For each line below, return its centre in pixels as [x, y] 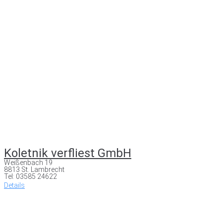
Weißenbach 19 [28, 162]
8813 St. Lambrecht [34, 169]
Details [14, 185]
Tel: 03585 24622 [30, 176]
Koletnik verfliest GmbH [68, 153]
